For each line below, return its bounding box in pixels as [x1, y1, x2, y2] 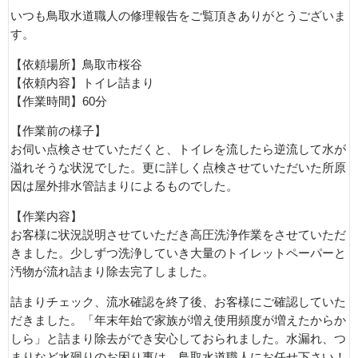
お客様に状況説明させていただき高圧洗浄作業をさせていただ [10, 229, 346, 242]
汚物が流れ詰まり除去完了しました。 [10, 265, 214, 279]
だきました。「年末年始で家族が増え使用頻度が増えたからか [10, 313, 346, 327]
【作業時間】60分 [10, 94, 107, 108]
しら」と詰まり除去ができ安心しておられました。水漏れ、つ [10, 332, 346, 345]
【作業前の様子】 [10, 125, 106, 138]
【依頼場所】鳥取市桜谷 [10, 58, 142, 71]
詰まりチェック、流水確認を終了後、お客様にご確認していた [10, 295, 346, 308]
